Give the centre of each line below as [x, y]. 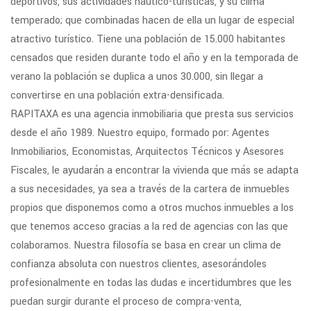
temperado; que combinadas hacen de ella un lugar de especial [152, 20]
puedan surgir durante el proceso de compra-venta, [126, 301]
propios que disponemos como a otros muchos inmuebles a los [152, 208]
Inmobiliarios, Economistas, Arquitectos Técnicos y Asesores [147, 151]
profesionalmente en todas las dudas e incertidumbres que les [151, 283]
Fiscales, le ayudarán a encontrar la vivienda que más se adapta [154, 170]
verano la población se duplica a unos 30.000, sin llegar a [137, 76]
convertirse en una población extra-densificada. [117, 95]
